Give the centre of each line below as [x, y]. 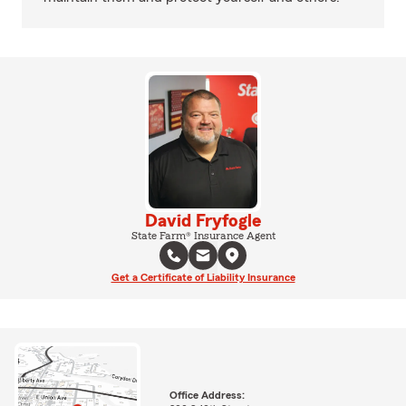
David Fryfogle [203, 221]
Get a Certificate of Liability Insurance [203, 277]
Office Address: [207, 396]
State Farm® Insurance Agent [203, 235]
